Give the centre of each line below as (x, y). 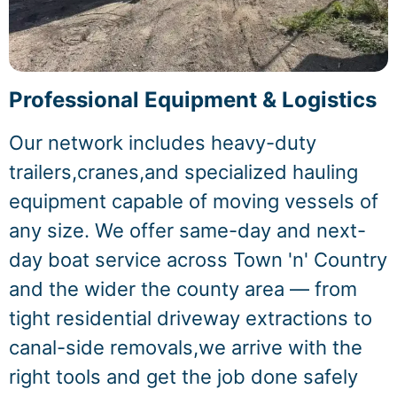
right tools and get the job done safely (183, 377)
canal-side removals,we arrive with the (186, 348)
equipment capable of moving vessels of (194, 202)
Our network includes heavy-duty (163, 143)
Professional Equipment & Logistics (193, 100)
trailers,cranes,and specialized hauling (183, 172)
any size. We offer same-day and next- (187, 231)
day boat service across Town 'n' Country (198, 260)
